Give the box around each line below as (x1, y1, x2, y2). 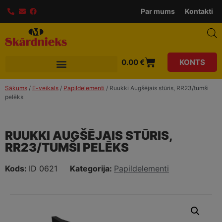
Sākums (5, 84, 27, 92)
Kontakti (185, 7, 213, 15)
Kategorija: (70, 163, 114, 173)
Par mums (141, 7, 175, 15)
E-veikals (32, 84, 58, 92)
